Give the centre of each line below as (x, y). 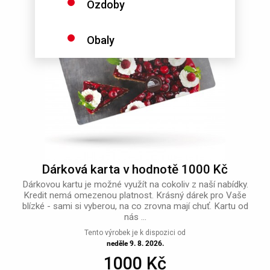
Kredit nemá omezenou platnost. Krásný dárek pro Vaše (135, 195)
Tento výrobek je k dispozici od (135, 232)
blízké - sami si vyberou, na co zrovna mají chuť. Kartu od (135, 206)
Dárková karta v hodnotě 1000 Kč (135, 169)
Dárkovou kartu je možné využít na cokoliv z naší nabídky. (135, 184)
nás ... (135, 217)
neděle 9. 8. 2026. (135, 243)
